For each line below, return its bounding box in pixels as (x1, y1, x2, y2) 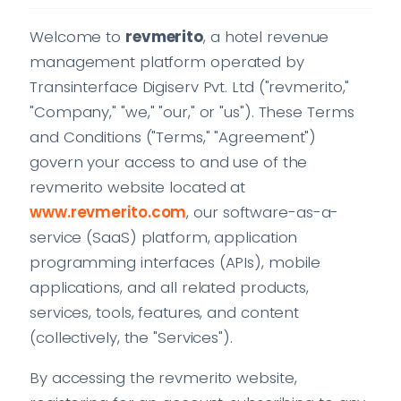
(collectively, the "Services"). (30, 326, 233, 348)
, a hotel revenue (203, 25, 329, 47)
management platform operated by (30, 50, 304, 73)
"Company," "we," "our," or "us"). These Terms (30, 100, 354, 123)
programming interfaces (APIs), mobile (30, 251, 321, 273)
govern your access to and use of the (30, 150, 308, 173)
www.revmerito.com (30, 200, 187, 223)
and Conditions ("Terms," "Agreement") (30, 125, 317, 148)
